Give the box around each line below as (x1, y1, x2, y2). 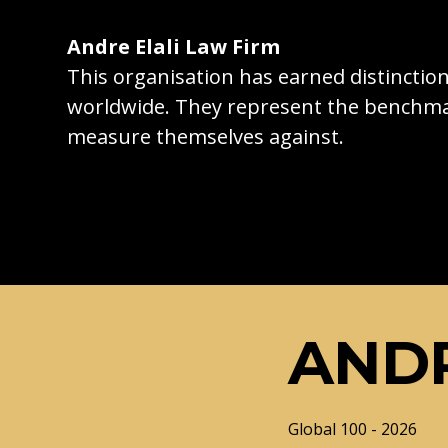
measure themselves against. (67, 123, 345, 151)
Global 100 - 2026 (288, 417, 417, 440)
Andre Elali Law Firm (67, 33, 281, 61)
